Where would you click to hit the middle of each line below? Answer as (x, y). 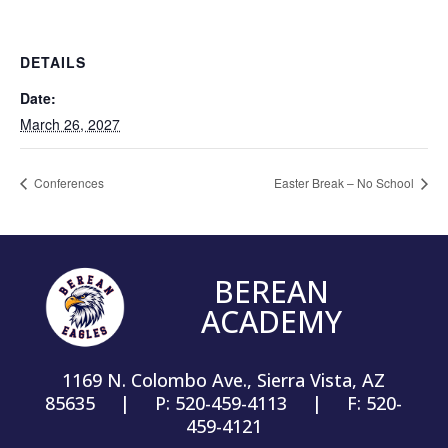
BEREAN (271, 291)
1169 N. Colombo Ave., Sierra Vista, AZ (224, 379)
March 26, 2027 (70, 124)
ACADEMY (271, 321)
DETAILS (53, 62)
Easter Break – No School (345, 182)
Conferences (67, 182)
